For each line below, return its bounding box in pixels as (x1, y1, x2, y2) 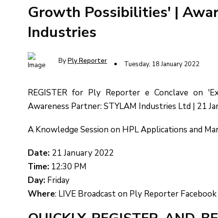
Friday (45, 174, 70, 186)
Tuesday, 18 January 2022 (124, 59, 200, 69)
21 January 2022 (52, 147, 114, 159)
